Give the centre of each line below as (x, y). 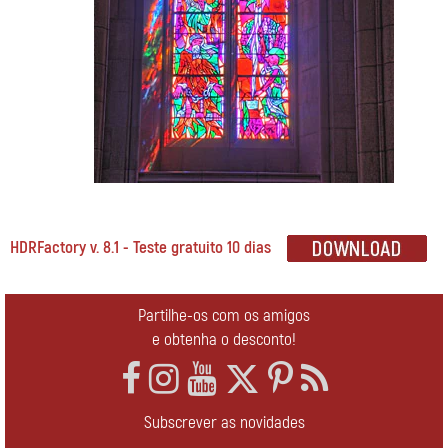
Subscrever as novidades (224, 422)
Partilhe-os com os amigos (224, 315)
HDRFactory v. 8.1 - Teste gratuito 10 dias (140, 248)
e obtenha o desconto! (224, 339)
